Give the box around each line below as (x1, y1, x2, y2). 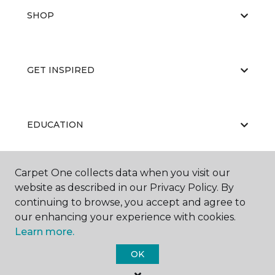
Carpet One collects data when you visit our (15, 167, 230, 179)
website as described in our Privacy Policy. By (15, 182, 234, 193)
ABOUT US (27, 174, 75, 185)
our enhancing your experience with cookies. (15, 211, 236, 223)
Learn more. (15, 226, 74, 238)
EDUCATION (27, 119, 83, 130)
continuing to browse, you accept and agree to (15, 196, 246, 208)
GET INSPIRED (27, 64, 95, 76)
